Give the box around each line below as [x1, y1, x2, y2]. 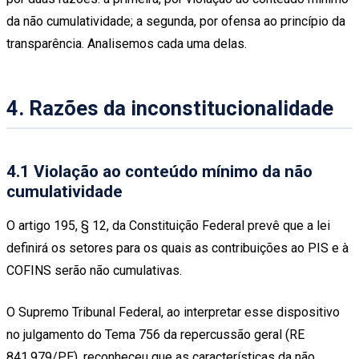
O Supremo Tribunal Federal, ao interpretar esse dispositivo [6, 305, 340, 321]
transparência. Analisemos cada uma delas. [6, 35, 247, 51]
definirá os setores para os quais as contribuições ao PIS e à [6, 240, 349, 256]
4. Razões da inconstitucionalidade [6, 96, 333, 121]
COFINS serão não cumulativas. [6, 263, 182, 279]
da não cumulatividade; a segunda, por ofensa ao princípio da [6, 13, 345, 29]
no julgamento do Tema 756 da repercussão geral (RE [6, 327, 305, 343]
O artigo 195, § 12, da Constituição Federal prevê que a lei [6, 218, 330, 234]
